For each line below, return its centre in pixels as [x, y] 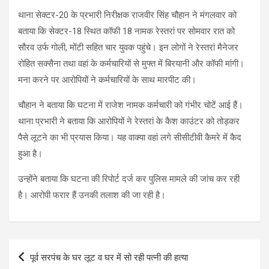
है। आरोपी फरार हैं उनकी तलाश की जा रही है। [92, 195]
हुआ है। [30, 153]
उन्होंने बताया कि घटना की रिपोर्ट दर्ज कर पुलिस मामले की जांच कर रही [129, 179]
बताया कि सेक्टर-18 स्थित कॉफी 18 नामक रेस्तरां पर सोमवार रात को [126, 31]
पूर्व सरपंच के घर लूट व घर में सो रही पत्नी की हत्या [109, 257]
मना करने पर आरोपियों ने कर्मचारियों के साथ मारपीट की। [107, 80]
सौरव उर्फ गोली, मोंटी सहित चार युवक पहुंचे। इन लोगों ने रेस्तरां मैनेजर [128, 47]
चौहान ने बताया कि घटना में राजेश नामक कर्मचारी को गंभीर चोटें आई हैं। [131, 105]
